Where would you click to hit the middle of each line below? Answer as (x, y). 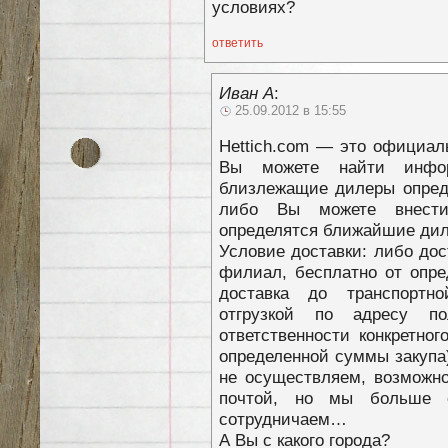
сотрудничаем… (283, 418)
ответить (237, 42)
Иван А (246, 92)
